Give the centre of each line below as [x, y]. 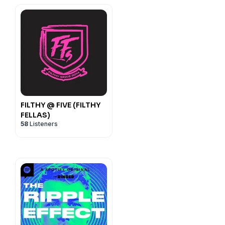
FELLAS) [35, 115]
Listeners [43, 124]
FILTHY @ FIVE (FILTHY [61, 105]
